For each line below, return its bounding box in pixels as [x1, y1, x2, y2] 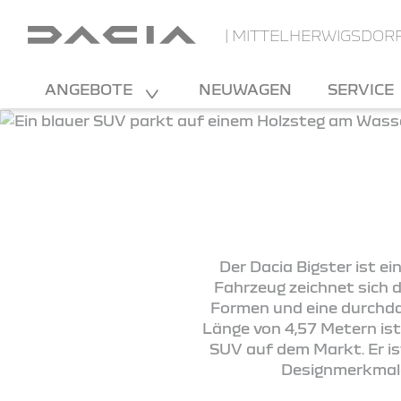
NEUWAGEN [199, 81, 292, 98]
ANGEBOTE [45, 81, 136, 98]
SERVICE [328, 81, 397, 98]
